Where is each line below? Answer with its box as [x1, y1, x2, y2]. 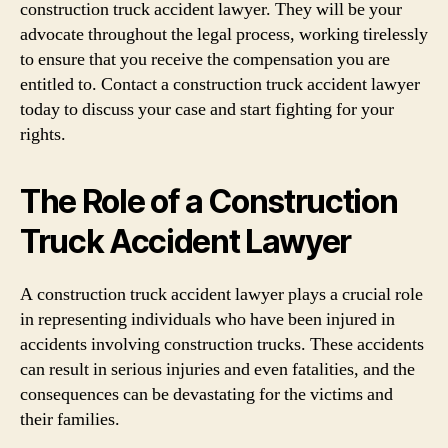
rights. [20, 123, 66, 146]
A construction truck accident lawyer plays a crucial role [20, 283, 423, 306]
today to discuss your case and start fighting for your [20, 98, 394, 121]
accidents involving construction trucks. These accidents [20, 333, 424, 356]
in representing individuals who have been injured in [20, 308, 395, 331]
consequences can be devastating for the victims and [20, 383, 393, 406]
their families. [20, 408, 120, 431]
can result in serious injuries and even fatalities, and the [20, 358, 415, 381]
